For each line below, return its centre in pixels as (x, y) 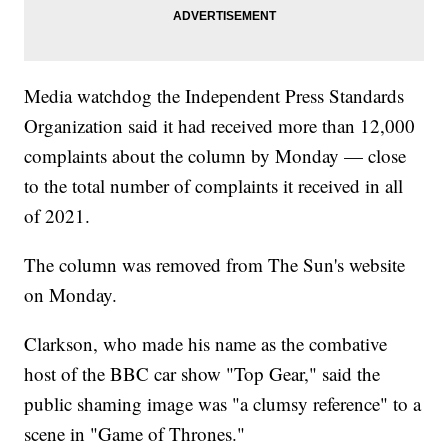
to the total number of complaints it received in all (214, 186)
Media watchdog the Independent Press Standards (214, 96)
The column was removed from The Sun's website (215, 265)
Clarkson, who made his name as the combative (206, 344)
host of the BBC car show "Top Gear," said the (202, 374)
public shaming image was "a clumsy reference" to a (223, 404)
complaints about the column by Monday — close (215, 156)
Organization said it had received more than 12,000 (220, 126)
